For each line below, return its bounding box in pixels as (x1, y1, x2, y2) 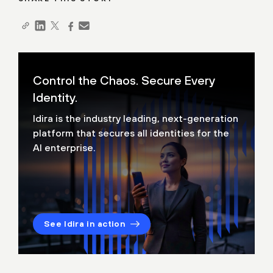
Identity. (33, 90, 77, 105)
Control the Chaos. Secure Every (33, 73, 214, 88)
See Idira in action (44, 219, 126, 229)
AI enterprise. (33, 142, 96, 154)
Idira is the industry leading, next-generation (33, 113, 238, 124)
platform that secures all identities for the (33, 127, 229, 139)
